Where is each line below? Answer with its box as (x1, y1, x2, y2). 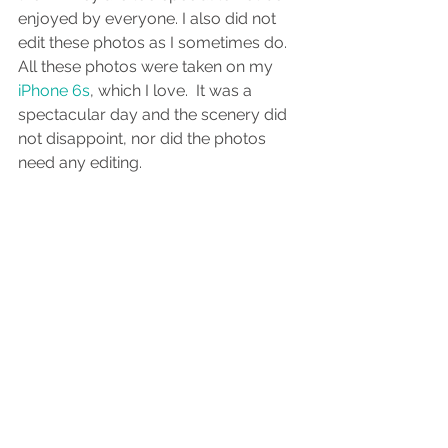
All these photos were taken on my (18, 57, 273, 77)
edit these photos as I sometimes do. (18, 33, 291, 53)
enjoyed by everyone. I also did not (18, 9, 280, 29)
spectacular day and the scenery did (18, 105, 291, 125)
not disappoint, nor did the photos (18, 129, 270, 149)
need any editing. (18, 153, 146, 173)
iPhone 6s (18, 81, 90, 101)
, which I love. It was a (90, 81, 256, 101)
